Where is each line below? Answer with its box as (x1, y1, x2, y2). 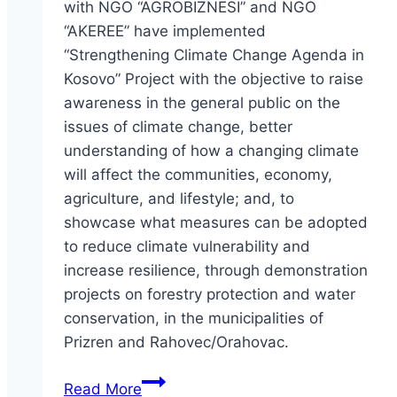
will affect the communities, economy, (64, 166, 332, 183)
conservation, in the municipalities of (64, 309, 323, 327)
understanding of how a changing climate (64, 142, 359, 160)
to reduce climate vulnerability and (64, 237, 310, 255)
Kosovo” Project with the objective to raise (64, 70, 363, 88)
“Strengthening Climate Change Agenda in (64, 46, 364, 64)
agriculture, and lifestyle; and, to (64, 190, 294, 207)
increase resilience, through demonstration (64, 261, 368, 279)
